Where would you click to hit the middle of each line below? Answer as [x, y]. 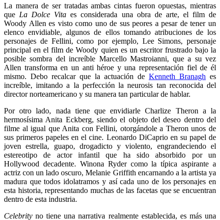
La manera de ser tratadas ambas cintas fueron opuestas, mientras [110, 5]
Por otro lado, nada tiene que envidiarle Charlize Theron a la [110, 110]
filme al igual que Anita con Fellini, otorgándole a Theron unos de [110, 128]
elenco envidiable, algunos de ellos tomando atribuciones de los [110, 32]
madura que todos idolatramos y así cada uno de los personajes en [110, 181]
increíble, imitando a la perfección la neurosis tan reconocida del [110, 85]
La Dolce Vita [43, 14]
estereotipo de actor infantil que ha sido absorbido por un [110, 155]
